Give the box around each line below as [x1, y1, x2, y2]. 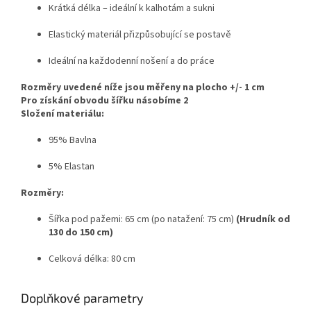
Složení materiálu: [21, 106, 104, 121]
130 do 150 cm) [49, 225, 113, 239]
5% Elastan [49, 159, 94, 174]
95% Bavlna [49, 133, 96, 147]
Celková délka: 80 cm [49, 251, 135, 266]
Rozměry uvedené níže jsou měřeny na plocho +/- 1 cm [21, 80, 264, 94]
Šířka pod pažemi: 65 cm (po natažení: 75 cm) [49, 212, 236, 226]
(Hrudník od [236, 212, 290, 226]
